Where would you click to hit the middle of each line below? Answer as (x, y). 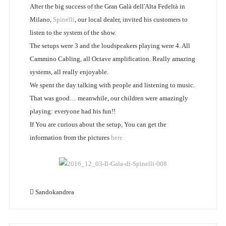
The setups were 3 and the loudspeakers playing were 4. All (110, 46)
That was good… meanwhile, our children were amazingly (109, 98)
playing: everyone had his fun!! (72, 111)
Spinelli (64, 20)
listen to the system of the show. (73, 33)
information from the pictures (70, 138)
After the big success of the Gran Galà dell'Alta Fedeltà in (107, 7)
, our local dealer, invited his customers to (131, 20)
